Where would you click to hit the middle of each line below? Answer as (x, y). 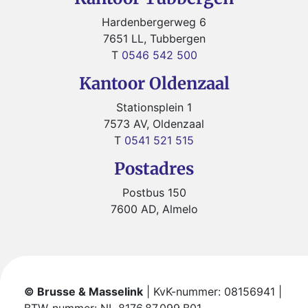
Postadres (154, 169)
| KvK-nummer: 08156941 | (212, 292)
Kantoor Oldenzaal (154, 84)
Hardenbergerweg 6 (154, 22)
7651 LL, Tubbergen (154, 39)
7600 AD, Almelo (154, 209)
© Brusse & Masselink (84, 292)
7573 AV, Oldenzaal (154, 124)
